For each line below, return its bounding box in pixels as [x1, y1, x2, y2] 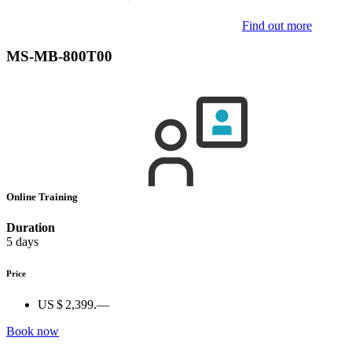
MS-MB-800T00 [6, 47, 112, 64]
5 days [6, 235, 38, 249]
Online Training [6, 190, 80, 203]
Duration [6, 221, 55, 235]
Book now [6, 324, 59, 338]
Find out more [242, 19, 312, 32]
